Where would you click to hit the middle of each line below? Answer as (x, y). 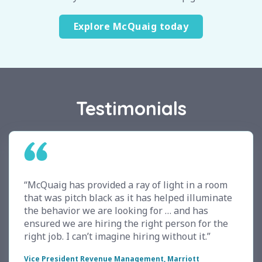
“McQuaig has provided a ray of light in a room (126, 185)
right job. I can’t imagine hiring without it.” (117, 237)
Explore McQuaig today (131, 27)
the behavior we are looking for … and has (116, 211)
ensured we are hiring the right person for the (126, 224)
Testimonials (131, 108)
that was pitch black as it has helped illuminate (128, 198)
